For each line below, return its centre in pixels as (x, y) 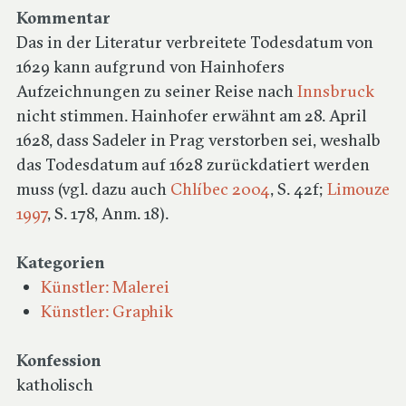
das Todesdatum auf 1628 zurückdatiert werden (193, 164)
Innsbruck (336, 91)
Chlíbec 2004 (220, 189)
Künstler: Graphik (107, 311)
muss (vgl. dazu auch (93, 189)
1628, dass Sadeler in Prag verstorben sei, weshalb (198, 140)
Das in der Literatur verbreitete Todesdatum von (195, 42)
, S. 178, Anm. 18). (108, 213)
